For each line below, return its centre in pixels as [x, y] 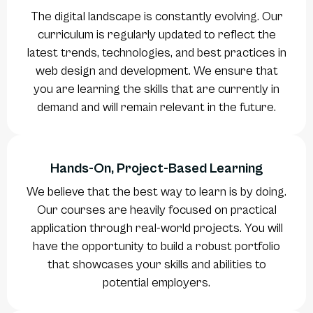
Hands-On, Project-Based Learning [156, 169]
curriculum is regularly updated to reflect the [156, 35]
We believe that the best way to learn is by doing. [156, 192]
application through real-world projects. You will [156, 228]
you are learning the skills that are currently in [156, 89]
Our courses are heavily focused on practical [156, 210]
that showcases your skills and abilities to [156, 265]
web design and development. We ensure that [156, 71]
